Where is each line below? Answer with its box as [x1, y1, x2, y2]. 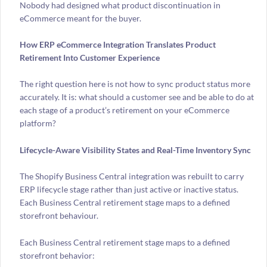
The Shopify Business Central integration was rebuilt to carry [19, 171, 244, 182]
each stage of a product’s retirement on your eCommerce [19, 105, 229, 116]
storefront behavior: [19, 250, 97, 260]
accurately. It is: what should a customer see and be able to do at [19, 92, 254, 103]
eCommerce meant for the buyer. [19, 13, 143, 23]
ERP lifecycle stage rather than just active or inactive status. [19, 184, 238, 195]
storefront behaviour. [19, 210, 98, 221]
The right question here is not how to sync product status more [19, 79, 250, 89]
